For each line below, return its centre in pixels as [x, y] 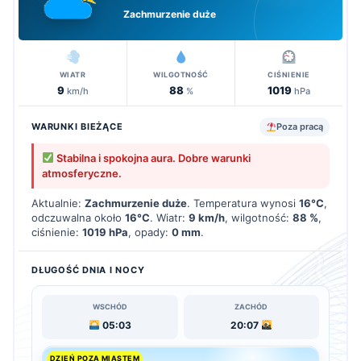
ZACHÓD [251, 306]
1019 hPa [105, 232]
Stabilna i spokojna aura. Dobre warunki [152, 158]
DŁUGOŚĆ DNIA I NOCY [88, 270]
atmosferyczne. [82, 173]
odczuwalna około [78, 217]
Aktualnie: [58, 203]
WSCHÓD [110, 306]
